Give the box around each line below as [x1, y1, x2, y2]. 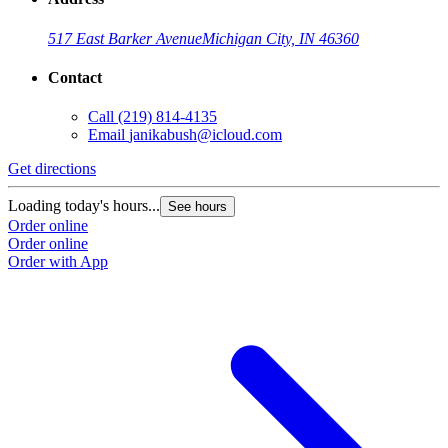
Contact [48, 69, 102, 87]
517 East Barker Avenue [48, 29, 202, 47]
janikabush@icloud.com [129, 126, 282, 144]
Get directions [8, 160, 96, 178]
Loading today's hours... [8, 197, 160, 215]
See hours [168, 199, 227, 215]
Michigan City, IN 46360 [202, 29, 359, 47]
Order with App [8, 253, 108, 271]
